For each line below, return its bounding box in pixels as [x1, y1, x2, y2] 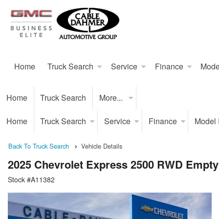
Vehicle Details [81, 141, 122, 151]
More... [99, 92, 125, 103]
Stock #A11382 [8, 175, 55, 185]
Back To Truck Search [8, 141, 69, 151]
